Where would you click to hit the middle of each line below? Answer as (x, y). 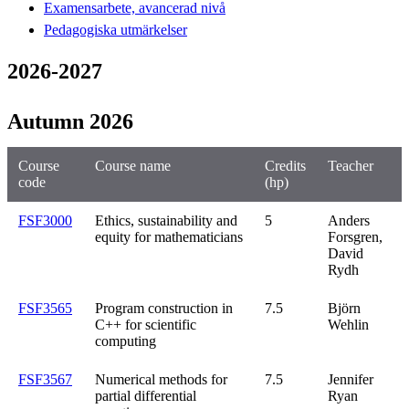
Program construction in (164, 308)
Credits (285, 165)
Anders (349, 220)
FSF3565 (45, 308)
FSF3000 (45, 220)
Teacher (351, 165)
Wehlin (348, 324)
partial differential (146, 395)
